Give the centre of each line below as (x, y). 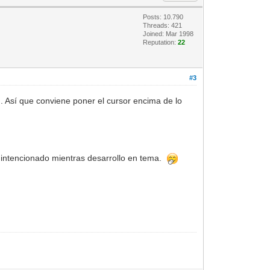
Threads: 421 (163, 25)
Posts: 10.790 (163, 17)
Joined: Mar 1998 (168, 33)
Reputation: (161, 42)
